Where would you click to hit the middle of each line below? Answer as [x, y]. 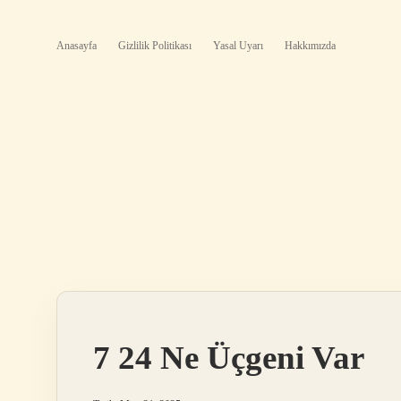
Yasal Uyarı [238, 46]
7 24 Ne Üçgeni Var [229, 358]
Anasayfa [77, 46]
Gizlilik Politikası [155, 46]
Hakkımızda [310, 46]
